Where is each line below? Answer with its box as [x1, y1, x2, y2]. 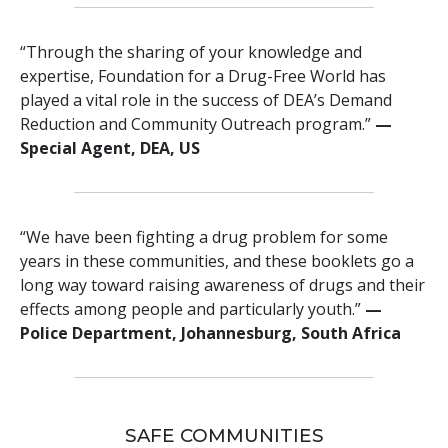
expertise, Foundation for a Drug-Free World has [20, 65, 386, 88]
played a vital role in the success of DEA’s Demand [20, 89, 392, 112]
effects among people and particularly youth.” [20, 298, 365, 321]
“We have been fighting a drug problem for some [20, 226, 388, 249]
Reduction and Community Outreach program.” [20, 113, 375, 136]
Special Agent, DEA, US [20, 137, 200, 160]
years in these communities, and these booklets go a [20, 250, 414, 273]
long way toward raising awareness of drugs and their [20, 274, 425, 297]
